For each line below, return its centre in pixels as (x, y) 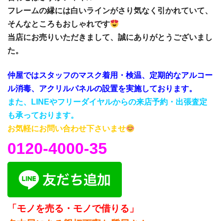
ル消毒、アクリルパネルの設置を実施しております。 (102, 88)
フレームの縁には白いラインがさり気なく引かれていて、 (110, 10)
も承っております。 (43, 115)
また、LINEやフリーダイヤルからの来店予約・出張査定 (107, 102)
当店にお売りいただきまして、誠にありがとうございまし (110, 37)
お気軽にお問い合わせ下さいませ (67, 128)
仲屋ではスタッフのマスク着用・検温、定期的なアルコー (110, 75)
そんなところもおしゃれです (59, 24)
